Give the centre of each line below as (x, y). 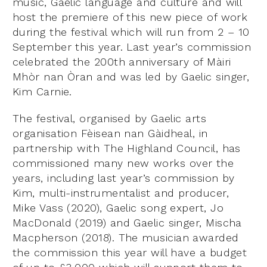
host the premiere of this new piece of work (130, 17)
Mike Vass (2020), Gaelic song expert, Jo (118, 207)
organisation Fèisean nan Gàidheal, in (110, 133)
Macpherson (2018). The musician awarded (126, 237)
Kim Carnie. (42, 91)
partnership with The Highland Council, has (127, 148)
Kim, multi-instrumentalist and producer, (121, 193)
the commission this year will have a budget (130, 252)
